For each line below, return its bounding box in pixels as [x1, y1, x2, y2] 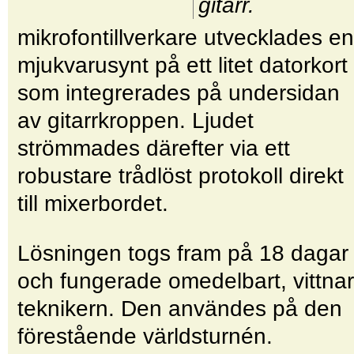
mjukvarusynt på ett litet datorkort [17, 52, 348, 77]
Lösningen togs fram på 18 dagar [17, 240, 348, 265]
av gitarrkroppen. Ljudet [17, 107, 254, 133]
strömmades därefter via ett [17, 135, 290, 160]
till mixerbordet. [17, 190, 168, 216]
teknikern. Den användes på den [17, 296, 342, 321]
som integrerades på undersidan [17, 80, 340, 105]
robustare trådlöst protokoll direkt [17, 163, 344, 188]
